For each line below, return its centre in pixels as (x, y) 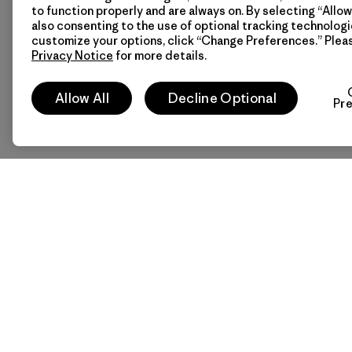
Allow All (82, 98)
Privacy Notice (72, 55)
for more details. (160, 55)
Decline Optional (222, 98)
